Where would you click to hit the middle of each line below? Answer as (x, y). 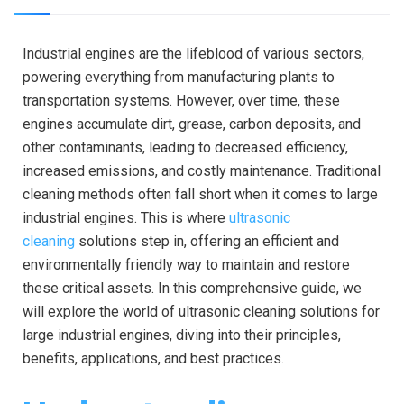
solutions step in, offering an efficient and (207, 241)
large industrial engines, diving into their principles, (182, 335)
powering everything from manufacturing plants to (179, 77)
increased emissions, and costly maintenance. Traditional (202, 170)
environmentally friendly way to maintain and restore (186, 264)
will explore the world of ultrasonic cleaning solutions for (201, 311)
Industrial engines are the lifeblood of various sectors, (193, 53)
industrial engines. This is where (126, 217)
